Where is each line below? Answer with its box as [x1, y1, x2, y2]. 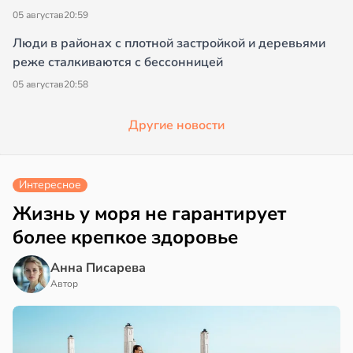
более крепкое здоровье [13, 225, 238, 251]
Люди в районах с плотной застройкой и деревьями [13, 35, 325, 53]
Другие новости [128, 117, 225, 135]
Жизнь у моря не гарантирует [13, 201, 286, 227]
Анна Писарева [50, 259, 146, 277]
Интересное [19, 177, 81, 193]
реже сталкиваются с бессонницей [13, 54, 223, 72]
